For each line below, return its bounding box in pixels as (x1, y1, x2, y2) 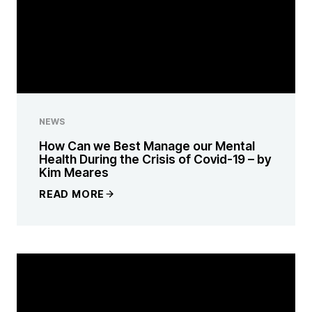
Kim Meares (39, 165, 109, 180)
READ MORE (39, 187, 105, 200)
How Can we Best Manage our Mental (39, 139, 255, 154)
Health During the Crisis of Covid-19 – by (39, 152, 271, 167)
